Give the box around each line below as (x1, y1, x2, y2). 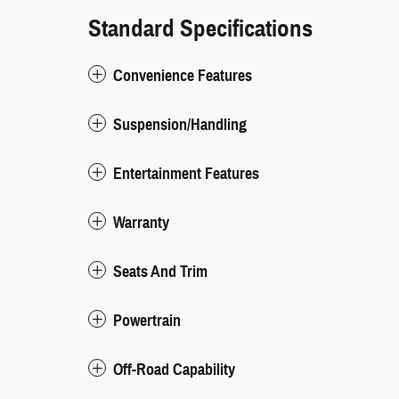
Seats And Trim (113, 262, 208, 282)
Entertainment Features (113, 164, 259, 184)
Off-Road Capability (113, 360, 235, 380)
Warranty (113, 213, 169, 233)
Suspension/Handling (113, 115, 247, 135)
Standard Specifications (88, 13, 313, 45)
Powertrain (113, 311, 181, 331)
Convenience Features (113, 66, 252, 86)
